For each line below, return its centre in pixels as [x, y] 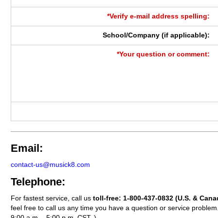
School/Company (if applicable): [156, 35]
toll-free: [108, 198]
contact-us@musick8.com [50, 164]
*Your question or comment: [163, 54]
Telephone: [38, 182]
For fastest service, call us [52, 198]
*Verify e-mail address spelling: [159, 16]
